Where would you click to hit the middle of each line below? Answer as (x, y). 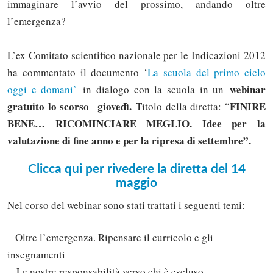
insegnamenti (36, 255)
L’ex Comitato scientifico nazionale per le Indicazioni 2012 (136, 55)
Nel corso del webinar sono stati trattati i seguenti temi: (126, 205)
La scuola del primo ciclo (207, 72)
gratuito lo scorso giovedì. (72, 106)
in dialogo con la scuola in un (154, 89)
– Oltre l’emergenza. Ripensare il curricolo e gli (110, 238)
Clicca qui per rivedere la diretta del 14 (136, 169)
